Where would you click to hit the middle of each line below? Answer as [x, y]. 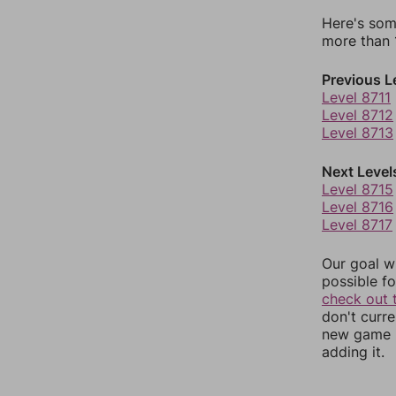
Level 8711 [356, 97]
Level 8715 [358, 189]
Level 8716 [358, 207]
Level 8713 [358, 133]
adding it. [353, 352]
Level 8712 [358, 115]
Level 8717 [357, 225]
